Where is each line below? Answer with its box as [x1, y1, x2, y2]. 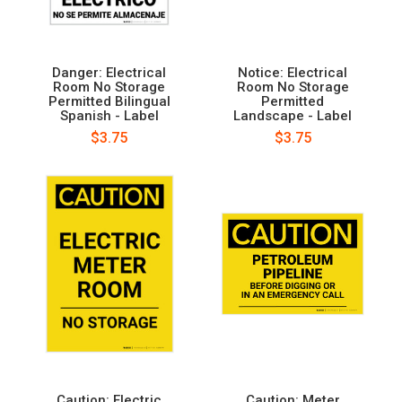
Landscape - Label [233, 107, 353, 124]
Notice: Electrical [238, 64, 348, 81]
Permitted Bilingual [48, 92, 170, 109]
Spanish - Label [59, 107, 159, 124]
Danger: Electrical [52, 64, 167, 81]
